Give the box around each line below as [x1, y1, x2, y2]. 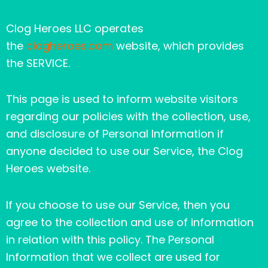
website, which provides [113, 38, 244, 53]
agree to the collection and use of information [6, 214, 254, 230]
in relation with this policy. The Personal [6, 232, 214, 247]
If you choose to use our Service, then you [6, 197, 230, 212]
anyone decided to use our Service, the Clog [6, 144, 243, 159]
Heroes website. [6, 161, 90, 176]
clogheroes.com [26, 38, 113, 53]
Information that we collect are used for [6, 249, 220, 264]
